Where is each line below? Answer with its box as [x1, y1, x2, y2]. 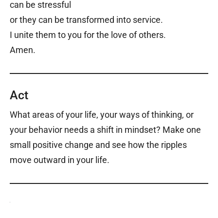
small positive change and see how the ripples [10, 140, 187, 150]
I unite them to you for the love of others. [10, 30, 166, 40]
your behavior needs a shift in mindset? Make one [10, 125, 201, 135]
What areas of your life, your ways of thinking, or [10, 109, 194, 120]
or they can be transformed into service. [10, 15, 163, 25]
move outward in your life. [10, 155, 109, 165]
